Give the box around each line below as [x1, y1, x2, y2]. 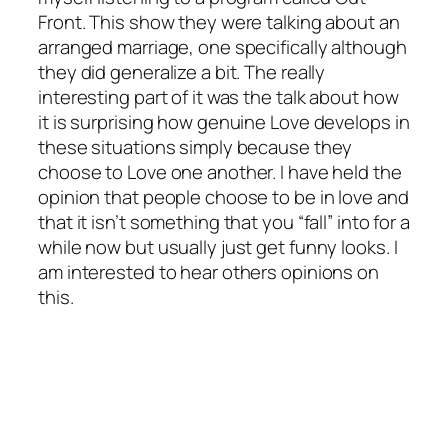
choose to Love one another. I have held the [38, 158, 402, 185]
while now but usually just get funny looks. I [38, 233, 398, 260]
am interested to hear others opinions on [38, 258, 379, 285]
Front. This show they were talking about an [38, 8, 400, 35]
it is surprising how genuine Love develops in [38, 108, 410, 135]
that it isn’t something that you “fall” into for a [38, 208, 410, 235]
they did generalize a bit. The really [38, 58, 326, 85]
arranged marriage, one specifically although [38, 33, 407, 60]
